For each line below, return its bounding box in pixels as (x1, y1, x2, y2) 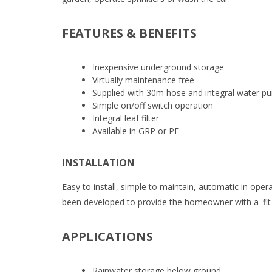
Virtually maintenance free (92, 74, 194, 86)
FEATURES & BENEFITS (62, 25, 197, 41)
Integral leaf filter (92, 112, 159, 124)
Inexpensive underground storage (92, 61, 224, 73)
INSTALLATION (62, 156, 135, 169)
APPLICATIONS (62, 228, 153, 245)
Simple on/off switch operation (92, 100, 213, 111)
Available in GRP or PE (92, 125, 179, 137)
